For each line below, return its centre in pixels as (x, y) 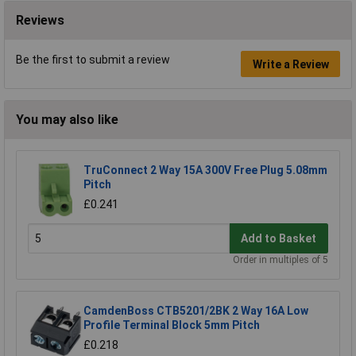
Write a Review (290, 64)
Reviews (40, 21)
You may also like (67, 120)
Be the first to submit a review (93, 60)
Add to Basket (279, 238)
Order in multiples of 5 (281, 260)
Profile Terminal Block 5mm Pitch (172, 325)
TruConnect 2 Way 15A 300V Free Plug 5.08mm (205, 170)
